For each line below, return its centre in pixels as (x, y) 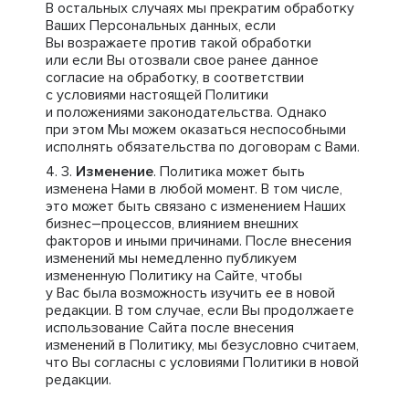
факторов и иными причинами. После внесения (199, 241)
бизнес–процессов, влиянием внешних (172, 224)
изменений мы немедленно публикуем (171, 258)
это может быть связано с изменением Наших (196, 206)
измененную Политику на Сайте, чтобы (174, 276)
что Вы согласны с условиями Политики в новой (202, 362)
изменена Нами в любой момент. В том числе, (194, 189)
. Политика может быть (229, 172)
